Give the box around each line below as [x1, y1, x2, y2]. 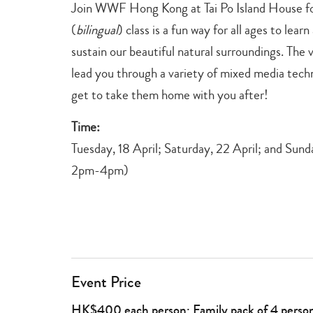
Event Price [71, 270, 141, 293]
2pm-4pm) [71, 160, 129, 180]
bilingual [76, 20, 118, 39]
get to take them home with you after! [71, 85, 268, 104]
